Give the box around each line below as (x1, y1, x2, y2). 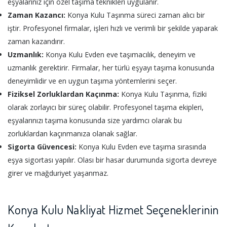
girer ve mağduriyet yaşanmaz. (8, 168, 108, 178)
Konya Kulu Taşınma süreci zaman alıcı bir (65, 10, 205, 20)
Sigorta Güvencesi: (8, 142, 77, 152)
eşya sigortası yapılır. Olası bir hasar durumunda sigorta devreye (8, 155, 217, 165)
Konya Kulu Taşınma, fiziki (119, 89, 207, 99)
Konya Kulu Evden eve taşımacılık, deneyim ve (44, 50, 196, 60)
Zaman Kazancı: (8, 10, 65, 20)
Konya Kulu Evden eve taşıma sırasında (77, 142, 206, 152)
